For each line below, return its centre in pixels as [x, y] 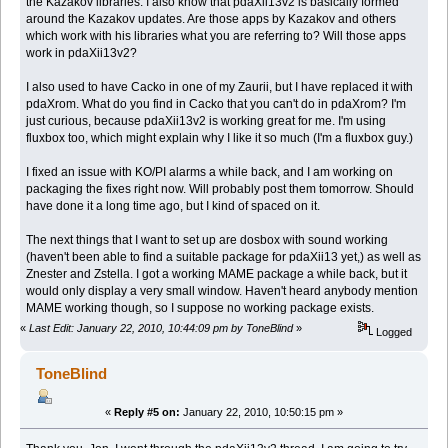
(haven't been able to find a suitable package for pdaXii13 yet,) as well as [224, 257]
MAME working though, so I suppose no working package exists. [200, 308]
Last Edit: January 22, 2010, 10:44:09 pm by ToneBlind [161, 328]
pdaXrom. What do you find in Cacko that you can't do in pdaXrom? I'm [216, 104]
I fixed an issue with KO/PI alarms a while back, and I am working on [210, 172]
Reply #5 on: [147, 412]
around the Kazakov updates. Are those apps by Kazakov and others [211, 19]
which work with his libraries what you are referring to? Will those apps [216, 36]
